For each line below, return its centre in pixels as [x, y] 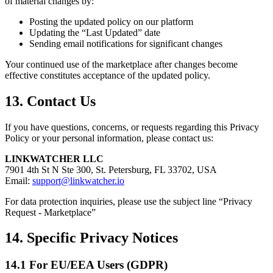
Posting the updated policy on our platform [111, 21]
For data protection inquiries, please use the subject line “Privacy [129, 201]
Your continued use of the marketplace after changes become [121, 64]
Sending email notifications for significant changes [126, 43]
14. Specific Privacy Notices [91, 238]
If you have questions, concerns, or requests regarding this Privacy [132, 127]
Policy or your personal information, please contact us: [109, 138]
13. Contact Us [50, 101]
